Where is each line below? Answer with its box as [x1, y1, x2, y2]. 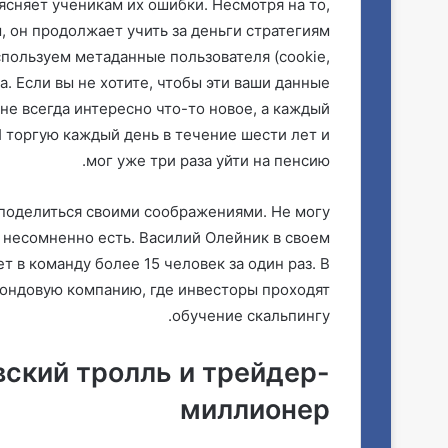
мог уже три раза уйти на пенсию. [86, 150, 330, 170]
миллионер [180, 392, 330, 426]
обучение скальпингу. [172, 305, 330, 325]
